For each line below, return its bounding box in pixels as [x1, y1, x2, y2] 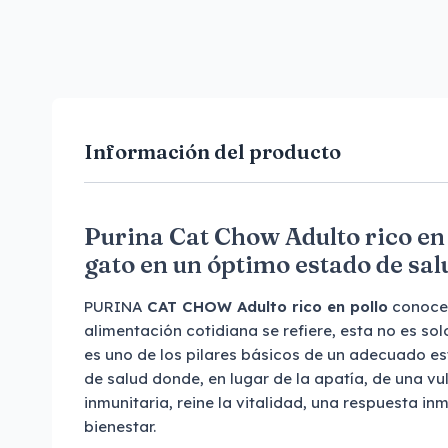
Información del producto [84, 139, 341, 164]
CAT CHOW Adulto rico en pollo [147, 297, 388, 316]
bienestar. [84, 417, 156, 436]
